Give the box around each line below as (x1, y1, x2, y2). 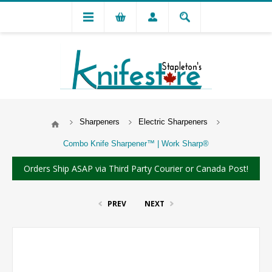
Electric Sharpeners (138, 117, 208, 126)
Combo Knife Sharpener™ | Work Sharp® (63, 139, 209, 149)
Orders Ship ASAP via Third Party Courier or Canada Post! (24, 163, 248, 175)
